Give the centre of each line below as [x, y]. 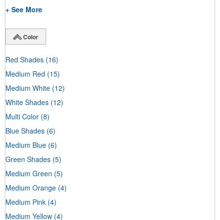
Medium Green [29, 173]
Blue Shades [25, 130]
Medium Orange [31, 187]
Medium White [28, 88]
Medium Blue [26, 145]
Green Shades [28, 159]
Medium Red [25, 73]
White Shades [27, 102]
